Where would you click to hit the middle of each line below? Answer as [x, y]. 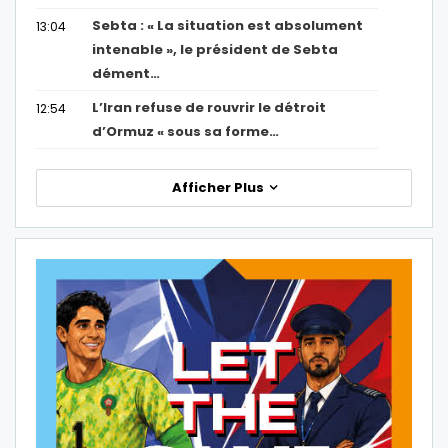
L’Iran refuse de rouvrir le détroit [209, 108]
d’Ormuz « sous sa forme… [186, 132]
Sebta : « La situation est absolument [228, 26]
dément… [126, 74]
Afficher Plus [219, 188]
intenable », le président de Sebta [215, 50]
